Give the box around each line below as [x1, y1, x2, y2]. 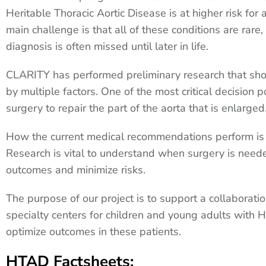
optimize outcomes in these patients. [6, 224, 181, 239]
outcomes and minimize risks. [6, 163, 145, 177]
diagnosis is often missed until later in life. [6, 39, 208, 53]
